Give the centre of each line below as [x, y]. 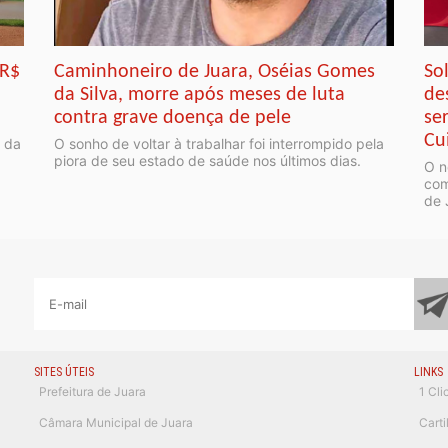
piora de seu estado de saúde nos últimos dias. [207, 161]
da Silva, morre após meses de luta [199, 95]
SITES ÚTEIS [64, 371]
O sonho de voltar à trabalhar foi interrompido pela [219, 144]
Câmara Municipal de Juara [116, 422]
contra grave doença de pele [172, 118]
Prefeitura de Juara [92, 391]
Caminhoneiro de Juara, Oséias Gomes [214, 72]
